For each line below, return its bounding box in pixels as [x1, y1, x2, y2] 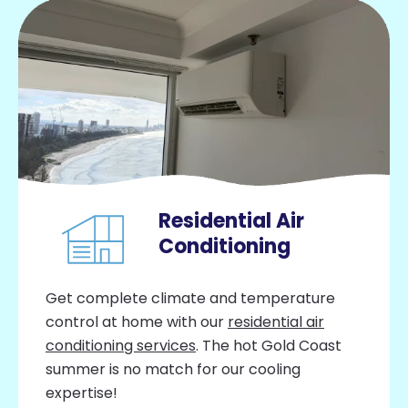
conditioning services [46, 334, 196, 356]
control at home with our [46, 311, 228, 332]
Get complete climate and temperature [46, 287, 335, 309]
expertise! [46, 382, 117, 403]
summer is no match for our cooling [46, 358, 301, 380]
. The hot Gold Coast [196, 334, 342, 356]
